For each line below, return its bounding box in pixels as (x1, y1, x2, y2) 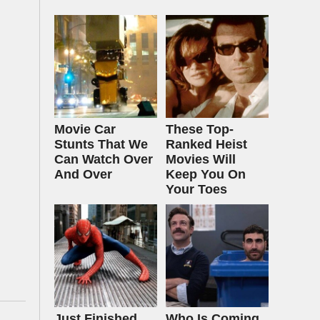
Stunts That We (54, 137, 148, 151)
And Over (54, 167, 112, 181)
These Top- (166, 122, 234, 136)
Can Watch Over (54, 152, 153, 166)
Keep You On (166, 167, 246, 181)
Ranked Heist (166, 137, 247, 151)
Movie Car (54, 122, 116, 136)
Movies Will (166, 152, 236, 166)
